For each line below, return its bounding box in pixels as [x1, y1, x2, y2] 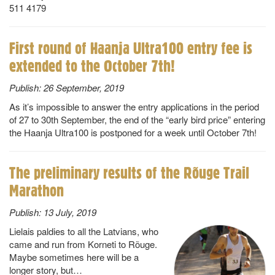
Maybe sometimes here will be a [9, 250, 139, 263]
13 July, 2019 [41, 206, 96, 219]
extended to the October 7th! [9, 56, 175, 76]
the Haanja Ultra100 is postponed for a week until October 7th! [9, 126, 257, 139]
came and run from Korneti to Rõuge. [9, 238, 157, 250]
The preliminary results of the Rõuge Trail [9, 163, 249, 182]
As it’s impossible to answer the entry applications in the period [9, 100, 259, 113]
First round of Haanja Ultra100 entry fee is [9, 38, 252, 58]
